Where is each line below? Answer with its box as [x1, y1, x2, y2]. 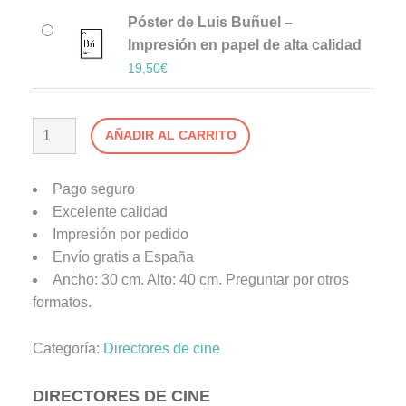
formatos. [32, 295, 92, 311]
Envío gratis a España [52, 249, 194, 266]
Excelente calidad [52, 204, 168, 220]
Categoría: [32, 341, 103, 357]
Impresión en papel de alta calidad [127, 36, 362, 53]
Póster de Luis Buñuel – [127, 14, 293, 30]
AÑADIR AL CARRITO [104, 129, 237, 143]
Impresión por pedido [52, 227, 188, 243]
